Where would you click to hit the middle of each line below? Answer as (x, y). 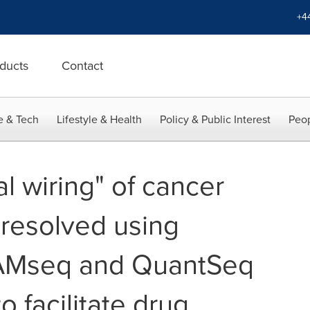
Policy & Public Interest (215, 119)
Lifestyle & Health (99, 119)
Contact (82, 66)
